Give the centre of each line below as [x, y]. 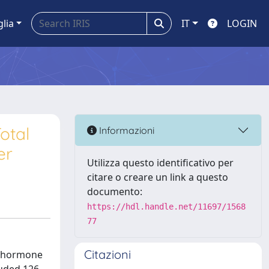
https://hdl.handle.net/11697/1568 [166, 207]
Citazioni [107, 254]
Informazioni [125, 130]
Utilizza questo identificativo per [160, 163]
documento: [115, 192]
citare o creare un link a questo [158, 177]
